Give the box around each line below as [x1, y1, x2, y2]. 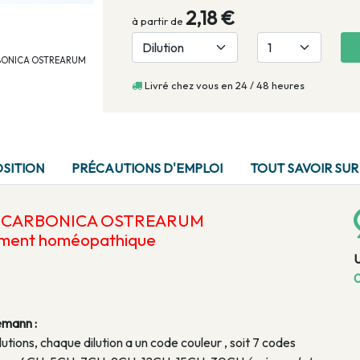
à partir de [132, 14, 186, 28]
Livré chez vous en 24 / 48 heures [142, 79, 305, 92]
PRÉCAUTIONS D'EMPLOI [72, 160, 223, 177]
